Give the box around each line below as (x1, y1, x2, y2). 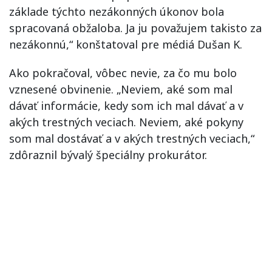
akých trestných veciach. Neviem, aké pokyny (9, 115, 243, 129)
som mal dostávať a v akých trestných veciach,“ (9, 131, 254, 146)
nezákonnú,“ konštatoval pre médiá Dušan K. (9, 37, 242, 52)
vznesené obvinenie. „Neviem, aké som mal (9, 82, 233, 97)
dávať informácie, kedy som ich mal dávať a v (9, 98, 243, 113)
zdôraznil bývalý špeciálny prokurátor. (9, 148, 207, 162)
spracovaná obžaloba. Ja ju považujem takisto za (9, 21, 262, 35)
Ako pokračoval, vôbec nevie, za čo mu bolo (9, 66, 237, 80)
